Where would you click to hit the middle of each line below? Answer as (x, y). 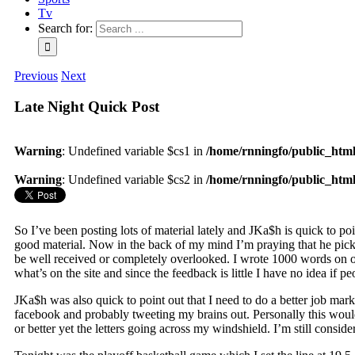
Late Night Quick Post (87, 106)
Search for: (65, 28)
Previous (36, 76)
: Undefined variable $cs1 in (134, 151)
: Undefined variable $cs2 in (134, 180)
